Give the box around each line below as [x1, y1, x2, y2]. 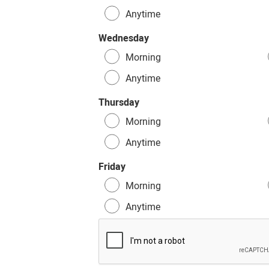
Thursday [98, 95, 140, 110]
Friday [98, 159, 126, 174]
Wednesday [98, 31, 150, 46]
